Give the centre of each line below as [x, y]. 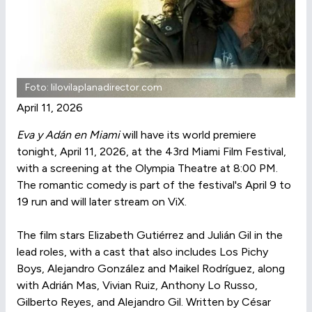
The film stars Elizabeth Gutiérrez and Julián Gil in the [150, 235]
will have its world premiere [188, 135]
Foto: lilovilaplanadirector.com [94, 87]
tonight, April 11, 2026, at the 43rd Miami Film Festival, [151, 151]
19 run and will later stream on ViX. [102, 202]
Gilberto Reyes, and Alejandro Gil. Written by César [144, 302]
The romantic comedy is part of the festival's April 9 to [154, 185]
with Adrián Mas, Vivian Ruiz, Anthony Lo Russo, [137, 285]
